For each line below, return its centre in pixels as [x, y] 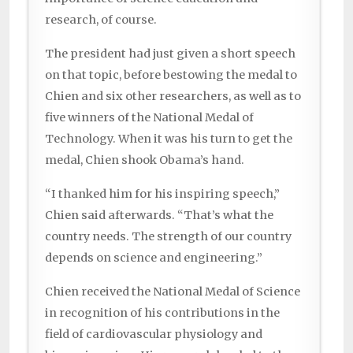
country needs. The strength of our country [168, 237]
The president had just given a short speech [170, 54]
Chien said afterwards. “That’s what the [159, 216]
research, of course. [101, 20]
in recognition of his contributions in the [162, 313]
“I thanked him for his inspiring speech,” [162, 194]
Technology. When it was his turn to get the [169, 139]
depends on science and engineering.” [154, 258]
